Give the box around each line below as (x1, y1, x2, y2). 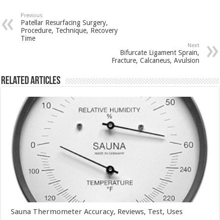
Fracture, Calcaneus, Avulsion (111, 56, 199, 64)
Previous (21, 12, 43, 19)
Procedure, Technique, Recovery (21, 27, 118, 34)
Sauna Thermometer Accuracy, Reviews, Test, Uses (11, 207, 183, 216)
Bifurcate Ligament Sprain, (119, 49, 199, 56)
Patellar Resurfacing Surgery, (21, 19, 109, 27)
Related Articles (1, 76, 61, 87)
